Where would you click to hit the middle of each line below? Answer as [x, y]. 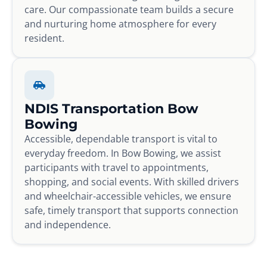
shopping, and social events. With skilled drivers [132, 181]
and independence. [68, 224]
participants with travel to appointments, [117, 167]
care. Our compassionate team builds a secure [129, 9]
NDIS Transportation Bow [111, 108]
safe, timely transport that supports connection [131, 210]
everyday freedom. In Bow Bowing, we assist [123, 153]
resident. [44, 38]
